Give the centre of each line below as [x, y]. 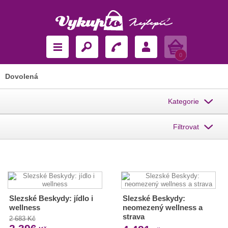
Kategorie [183, 101]
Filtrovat [186, 127]
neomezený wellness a [162, 207]
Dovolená [22, 76]
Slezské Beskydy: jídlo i [51, 198]
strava [133, 217]
